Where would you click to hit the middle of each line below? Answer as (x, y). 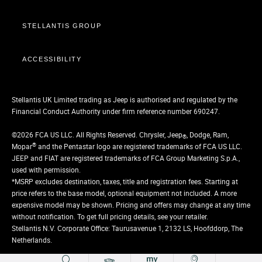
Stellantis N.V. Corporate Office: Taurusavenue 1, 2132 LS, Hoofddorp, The (127, 228)
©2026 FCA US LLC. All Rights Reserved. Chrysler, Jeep (97, 135)
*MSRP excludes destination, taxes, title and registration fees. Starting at (125, 181)
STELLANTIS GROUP (62, 25)
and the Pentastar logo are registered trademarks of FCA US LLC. (139, 146)
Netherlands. (32, 240)
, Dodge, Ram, (208, 135)
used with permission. (46, 170)
